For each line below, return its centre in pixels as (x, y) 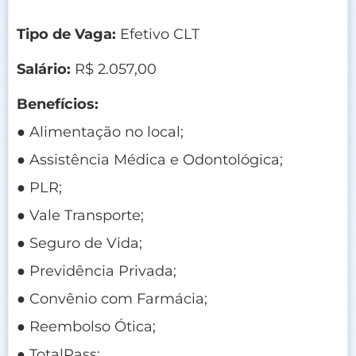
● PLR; (39, 187)
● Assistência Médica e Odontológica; (150, 159)
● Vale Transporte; (80, 215)
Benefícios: (58, 104)
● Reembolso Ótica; (86, 326)
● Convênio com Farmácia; (112, 298)
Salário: (44, 69)
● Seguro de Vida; (79, 243)
